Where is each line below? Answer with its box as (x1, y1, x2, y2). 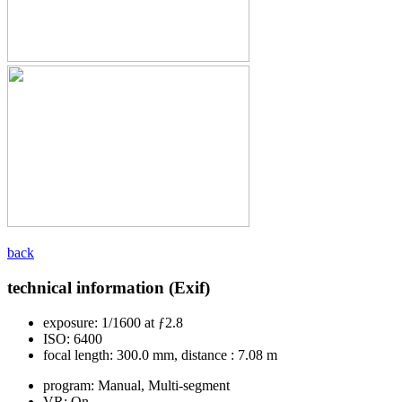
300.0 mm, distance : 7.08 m (113, 346, 277, 363)
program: (43, 377, 94, 393)
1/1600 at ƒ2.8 (98, 314, 183, 330)
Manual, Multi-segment (94, 377, 230, 393)
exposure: (43, 314, 98, 330)
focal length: (43, 346, 113, 363)
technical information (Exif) (7, 278, 210, 298)
